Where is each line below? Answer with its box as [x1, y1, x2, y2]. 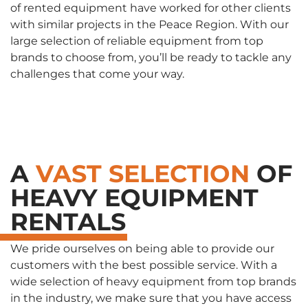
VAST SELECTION [36, 158, 250, 188]
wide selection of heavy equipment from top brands [10, 274, 296, 288]
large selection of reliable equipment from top [10, 34, 263, 48]
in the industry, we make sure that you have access [10, 291, 291, 305]
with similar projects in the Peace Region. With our [10, 18, 289, 32]
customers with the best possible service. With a [10, 258, 277, 272]
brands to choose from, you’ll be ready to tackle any [10, 51, 291, 65]
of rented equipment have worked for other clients [10, 1, 291, 15]
